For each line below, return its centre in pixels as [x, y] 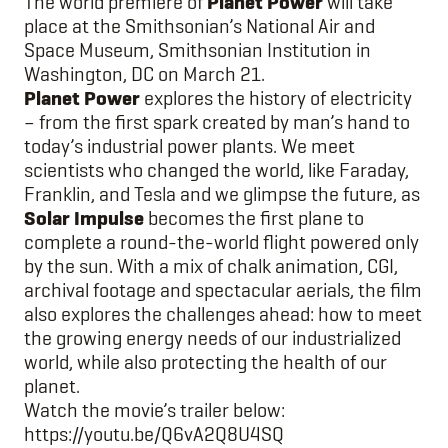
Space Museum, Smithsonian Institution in [197, 50]
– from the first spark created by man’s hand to [217, 122]
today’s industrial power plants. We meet [189, 146]
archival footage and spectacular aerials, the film [223, 290]
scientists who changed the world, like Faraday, [216, 170]
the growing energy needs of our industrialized [212, 338]
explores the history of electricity [276, 98]
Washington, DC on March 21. [144, 74]
